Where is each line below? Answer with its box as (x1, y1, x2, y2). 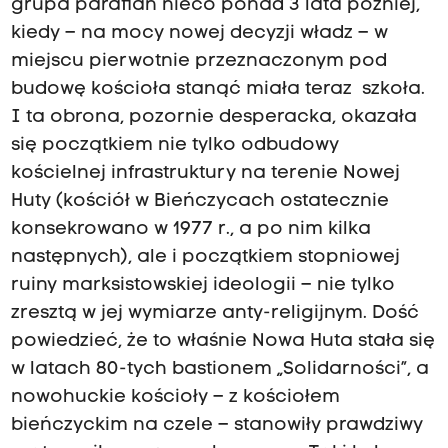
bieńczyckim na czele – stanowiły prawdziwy (10, 416, 423, 436)
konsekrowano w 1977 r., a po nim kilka (10, 220, 371, 240)
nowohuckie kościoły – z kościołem (10, 388, 340, 408)
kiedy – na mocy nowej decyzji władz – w (10, 24, 388, 44)
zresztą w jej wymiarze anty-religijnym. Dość (10, 304, 419, 324)
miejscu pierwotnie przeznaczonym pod (10, 52, 387, 72)
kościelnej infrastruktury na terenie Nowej (10, 164, 400, 184)
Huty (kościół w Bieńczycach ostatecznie (10, 192, 389, 212)
